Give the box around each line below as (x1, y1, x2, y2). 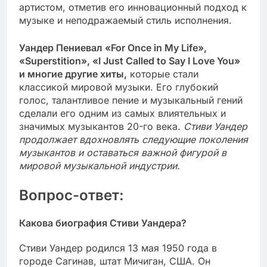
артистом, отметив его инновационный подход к (19, 1, 247, 14)
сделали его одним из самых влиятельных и (19, 107, 226, 120)
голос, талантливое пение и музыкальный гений (19, 94, 243, 107)
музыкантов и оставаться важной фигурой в (19, 147, 226, 159)
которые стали (127, 68, 198, 80)
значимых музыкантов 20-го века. (19, 120, 184, 133)
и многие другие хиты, (19, 68, 127, 80)
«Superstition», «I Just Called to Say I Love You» (19, 55, 240, 67)
